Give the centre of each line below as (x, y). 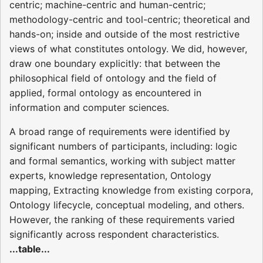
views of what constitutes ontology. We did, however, (128, 49)
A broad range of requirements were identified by (120, 132)
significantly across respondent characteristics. (114, 235)
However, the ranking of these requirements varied (122, 220)
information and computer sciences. (89, 108)
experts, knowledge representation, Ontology (110, 176)
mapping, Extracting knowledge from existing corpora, (131, 190)
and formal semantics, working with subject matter (122, 161)
